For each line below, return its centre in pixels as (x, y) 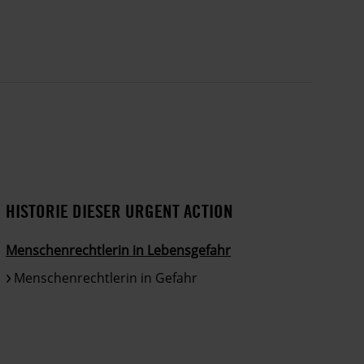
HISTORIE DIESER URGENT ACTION (120, 210)
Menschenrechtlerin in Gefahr (106, 277)
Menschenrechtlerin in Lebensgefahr (119, 250)
